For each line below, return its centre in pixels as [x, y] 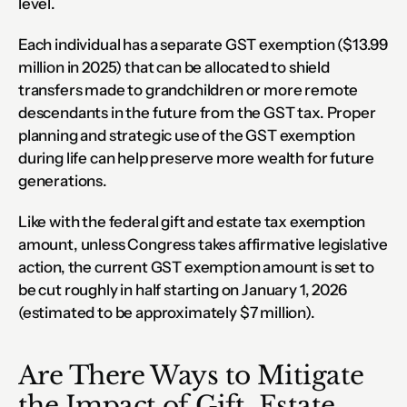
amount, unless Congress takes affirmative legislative [203, 244]
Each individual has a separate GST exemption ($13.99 [203, 44]
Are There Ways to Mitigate [191, 375]
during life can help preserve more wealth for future [197, 158]
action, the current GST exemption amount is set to [196, 267]
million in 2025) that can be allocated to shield [174, 67]
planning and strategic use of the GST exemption [187, 135]
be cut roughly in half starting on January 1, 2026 [183, 289]
